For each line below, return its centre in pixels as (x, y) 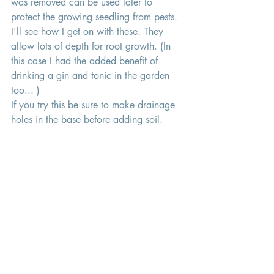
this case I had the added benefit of (86, 61)
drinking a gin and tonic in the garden (92, 76)
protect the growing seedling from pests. (96, 17)
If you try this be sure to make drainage (94, 105)
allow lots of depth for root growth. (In (92, 46)
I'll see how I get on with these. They (89, 32)
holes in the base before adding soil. (88, 120)
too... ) (25, 91)
